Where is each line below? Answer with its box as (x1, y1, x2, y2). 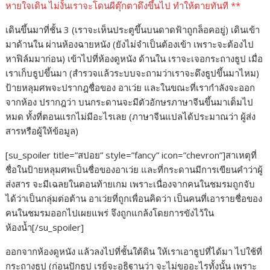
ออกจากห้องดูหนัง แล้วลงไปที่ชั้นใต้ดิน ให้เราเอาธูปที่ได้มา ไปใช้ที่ (5, 245, 263, 258)
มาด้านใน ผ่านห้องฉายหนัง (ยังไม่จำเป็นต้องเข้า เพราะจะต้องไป (5, 38, 254, 51)
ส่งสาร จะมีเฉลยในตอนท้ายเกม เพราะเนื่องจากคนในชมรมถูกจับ (5, 178, 256, 190)
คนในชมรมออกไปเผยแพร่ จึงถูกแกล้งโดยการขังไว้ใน (5, 207, 215, 219)
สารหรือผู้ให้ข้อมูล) (5, 125, 79, 137)
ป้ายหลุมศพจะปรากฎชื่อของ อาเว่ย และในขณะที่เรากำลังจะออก (5, 81, 256, 94)
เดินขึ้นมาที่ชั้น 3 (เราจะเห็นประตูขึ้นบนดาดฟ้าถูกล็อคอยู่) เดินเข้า (5, 24, 260, 36)
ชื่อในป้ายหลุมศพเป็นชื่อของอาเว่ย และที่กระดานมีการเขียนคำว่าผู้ (5, 163, 263, 176)
